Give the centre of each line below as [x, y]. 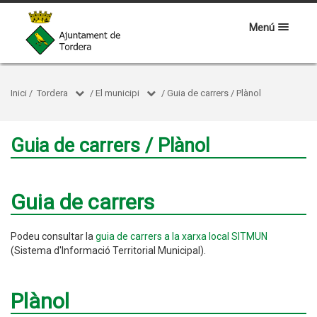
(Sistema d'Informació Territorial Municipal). [108, 250]
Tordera [52, 93]
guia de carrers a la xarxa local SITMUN [181, 236]
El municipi [117, 93]
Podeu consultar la [53, 236]
